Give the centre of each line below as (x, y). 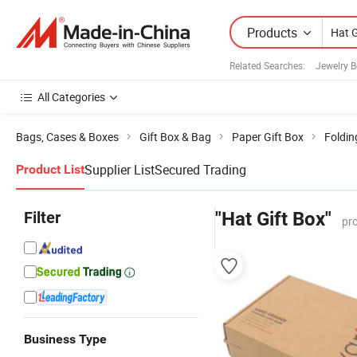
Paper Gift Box (268, 137)
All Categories (71, 97)
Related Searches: (267, 65)
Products (272, 32)
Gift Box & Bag (175, 137)
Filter (42, 218)
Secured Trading (200, 170)
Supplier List (120, 170)
